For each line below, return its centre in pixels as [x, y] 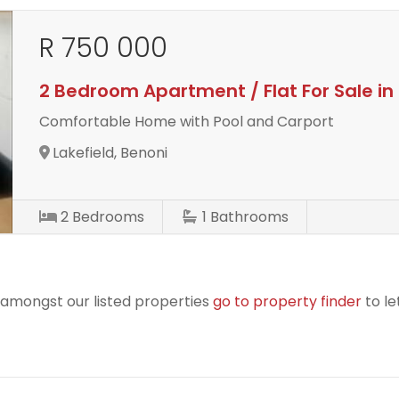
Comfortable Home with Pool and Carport [187, 121]
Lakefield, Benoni [110, 152]
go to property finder [287, 301]
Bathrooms [250, 216]
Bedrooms [109, 216]
